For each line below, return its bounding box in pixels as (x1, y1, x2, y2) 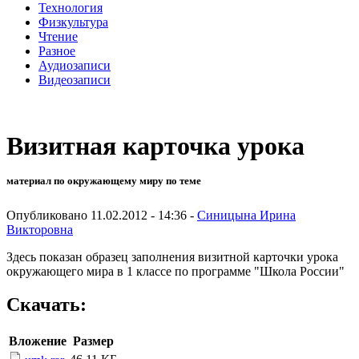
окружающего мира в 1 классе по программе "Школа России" (6, 264, 345, 278)
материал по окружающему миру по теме (6, 175, 201, 188)
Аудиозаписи (38, 58, 111, 72)
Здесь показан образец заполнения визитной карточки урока (6, 249, 338, 264)
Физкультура (38, 14, 108, 29)
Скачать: (6, 294, 87, 316)
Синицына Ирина (197, 208, 296, 222)
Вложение (9, 334, 67, 349)
